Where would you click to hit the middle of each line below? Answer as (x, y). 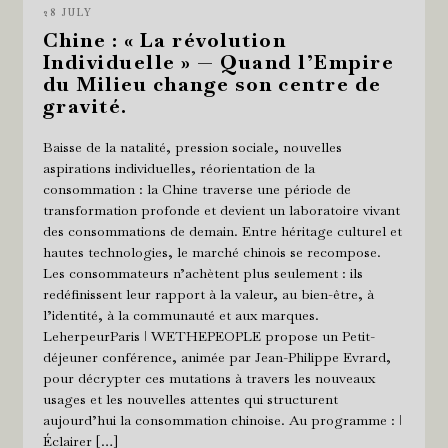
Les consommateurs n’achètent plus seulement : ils (202, 272)
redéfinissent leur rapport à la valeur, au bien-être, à (208, 293)
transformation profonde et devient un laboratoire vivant (221, 209)
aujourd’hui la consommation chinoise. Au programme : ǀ (222, 419)
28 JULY (67, 12)
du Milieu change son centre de (212, 83)
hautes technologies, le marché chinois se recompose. (211, 251)
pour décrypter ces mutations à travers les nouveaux (208, 377)
